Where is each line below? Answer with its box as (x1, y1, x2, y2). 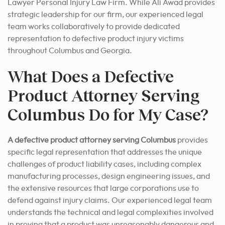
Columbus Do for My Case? (8, 104, 208, 124)
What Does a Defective (8, 66, 174, 86)
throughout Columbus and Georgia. (8, 46, 132, 55)
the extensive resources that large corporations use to (8, 184, 199, 192)
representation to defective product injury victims (8, 34, 184, 43)
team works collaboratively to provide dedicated (8, 22, 180, 31)
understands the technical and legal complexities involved (8, 208, 213, 216)
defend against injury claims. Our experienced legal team (8, 196, 212, 204)
